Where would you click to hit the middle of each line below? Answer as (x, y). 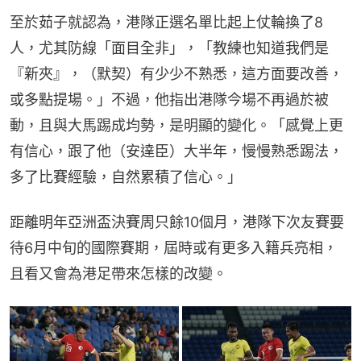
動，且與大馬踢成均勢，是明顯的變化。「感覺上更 (176, 126)
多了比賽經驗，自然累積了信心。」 (126, 177)
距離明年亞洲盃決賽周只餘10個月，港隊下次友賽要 (177, 222)
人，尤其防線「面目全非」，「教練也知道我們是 (169, 48)
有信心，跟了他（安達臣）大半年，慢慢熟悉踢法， (176, 151)
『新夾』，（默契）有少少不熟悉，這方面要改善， (176, 74)
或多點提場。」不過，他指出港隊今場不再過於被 (169, 100)
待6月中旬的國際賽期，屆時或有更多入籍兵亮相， (174, 248)
